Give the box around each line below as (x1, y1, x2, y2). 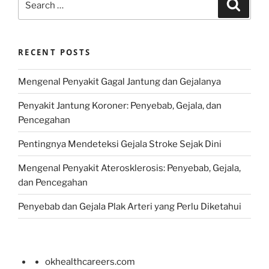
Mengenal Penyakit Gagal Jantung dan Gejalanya (18, 76, 221, 87)
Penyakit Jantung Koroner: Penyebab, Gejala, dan (18, 100, 222, 111)
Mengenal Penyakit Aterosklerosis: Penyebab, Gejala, (18, 162, 241, 174)
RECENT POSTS (18, 46, 91, 58)
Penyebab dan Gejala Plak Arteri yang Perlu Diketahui (18, 201, 241, 212)
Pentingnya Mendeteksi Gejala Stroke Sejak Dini (18, 138, 222, 150)
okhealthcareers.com (45, 256, 135, 268)
